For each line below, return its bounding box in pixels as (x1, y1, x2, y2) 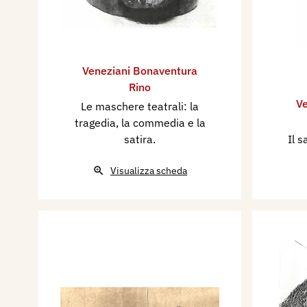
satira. (124, 132, 156, 146)
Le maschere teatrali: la (81, 99, 199, 113)
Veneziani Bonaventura (82, 63, 197, 77)
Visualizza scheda (110, 164, 187, 177)
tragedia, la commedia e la (74, 115, 206, 130)
